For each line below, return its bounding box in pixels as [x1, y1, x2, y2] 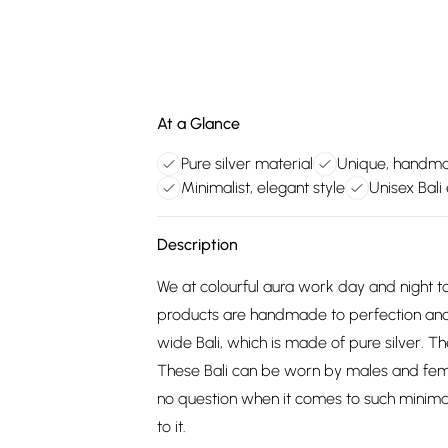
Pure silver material [181, 154, 313, 173]
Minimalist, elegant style [181, 178, 345, 197]
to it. [157, 417, 186, 436]
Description [157, 235, 238, 254]
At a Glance [157, 114, 240, 133]
